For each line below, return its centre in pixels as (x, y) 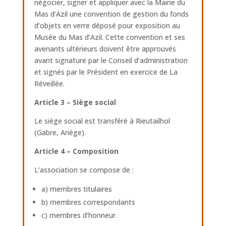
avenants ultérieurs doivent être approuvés (105, 49)
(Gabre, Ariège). (60, 132)
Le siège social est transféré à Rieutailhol (102, 121)
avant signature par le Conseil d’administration (111, 60)
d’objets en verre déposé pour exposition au (107, 25)
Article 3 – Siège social (75, 102)
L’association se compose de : (84, 170)
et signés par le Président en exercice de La (106, 72)
